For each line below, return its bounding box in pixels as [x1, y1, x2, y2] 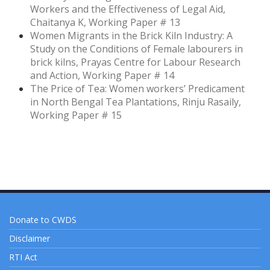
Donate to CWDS [9, 214, 77, 226]
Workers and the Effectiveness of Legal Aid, [30, 2, 225, 16]
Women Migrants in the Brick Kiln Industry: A [30, 29, 233, 43]
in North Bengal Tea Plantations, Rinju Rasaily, [30, 95, 241, 109]
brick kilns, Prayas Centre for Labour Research [30, 55, 240, 69]
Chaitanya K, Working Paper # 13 [30, 16, 180, 30]
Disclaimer [9, 233, 50, 245]
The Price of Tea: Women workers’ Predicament [30, 82, 245, 96]
